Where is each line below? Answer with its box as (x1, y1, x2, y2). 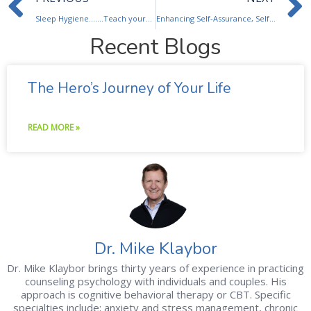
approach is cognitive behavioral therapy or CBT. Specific (20, 287, 291, 301)
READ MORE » (28, 121, 80, 133)
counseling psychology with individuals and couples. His (24, 274, 287, 288)
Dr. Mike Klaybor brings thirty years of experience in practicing (7, 260, 304, 275)
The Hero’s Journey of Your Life (28, 78, 231, 98)
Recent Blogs (90, 31, 221, 62)
